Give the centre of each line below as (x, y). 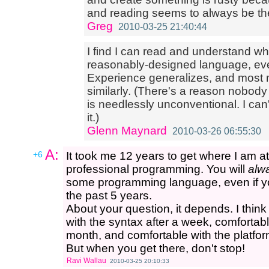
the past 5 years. (109, 195)
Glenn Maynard (127, 131)
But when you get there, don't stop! (156, 248)
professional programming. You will (157, 169)
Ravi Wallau (86, 261)
